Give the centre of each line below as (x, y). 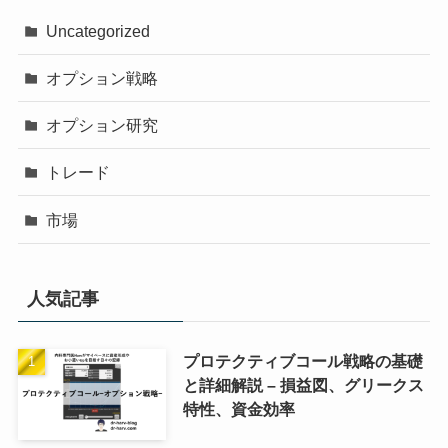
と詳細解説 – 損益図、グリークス (303, 384)
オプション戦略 (102, 78)
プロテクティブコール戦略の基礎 (302, 360)
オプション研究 (102, 125)
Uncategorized (98, 30)
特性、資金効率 (238, 408)
